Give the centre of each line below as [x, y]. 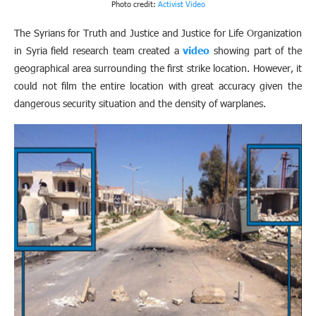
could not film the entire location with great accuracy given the [158, 86]
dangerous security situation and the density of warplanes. [143, 104]
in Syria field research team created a [99, 51]
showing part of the [256, 51]
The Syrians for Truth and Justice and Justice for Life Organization [158, 33]
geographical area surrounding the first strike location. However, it [158, 68]
